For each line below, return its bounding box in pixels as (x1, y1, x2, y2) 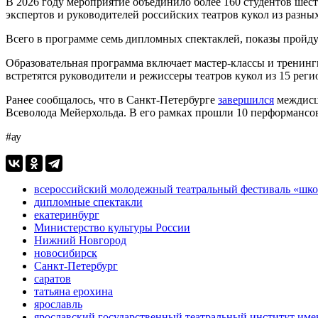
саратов (34, 272, 71, 285)
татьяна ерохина (34, 285, 113, 297)
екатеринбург (34, 208, 99, 221)
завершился (218, 93, 274, 106)
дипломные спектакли (34, 195, 143, 208)
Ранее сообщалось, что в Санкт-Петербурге (6, 93, 218, 106)
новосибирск (34, 246, 97, 259)
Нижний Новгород (34, 234, 126, 246)
